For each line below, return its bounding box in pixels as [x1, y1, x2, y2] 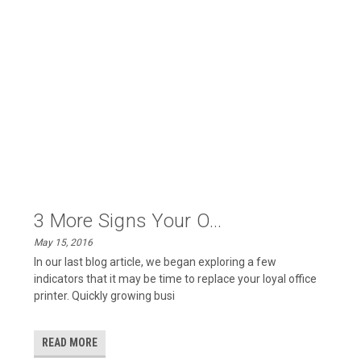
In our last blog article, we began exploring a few [34, 255, 277, 268]
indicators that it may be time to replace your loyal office [34, 272, 317, 285]
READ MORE [42, 336, 98, 349]
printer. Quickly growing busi [34, 289, 176, 302]
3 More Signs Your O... [34, 210, 222, 232]
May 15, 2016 [34, 237, 93, 248]
